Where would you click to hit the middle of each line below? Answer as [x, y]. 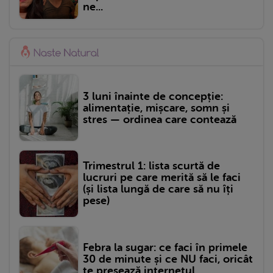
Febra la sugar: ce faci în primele [165, 248]
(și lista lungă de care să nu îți [158, 189]
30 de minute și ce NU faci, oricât [168, 259]
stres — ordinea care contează [160, 119]
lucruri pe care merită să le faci [162, 178]
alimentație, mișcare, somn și [156, 108]
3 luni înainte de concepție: [153, 96]
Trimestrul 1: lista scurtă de [151, 166]
